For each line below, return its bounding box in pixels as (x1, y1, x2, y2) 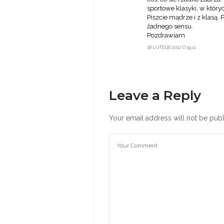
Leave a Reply (109, 87, 201, 104)
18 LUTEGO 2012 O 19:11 (147, 45, 196, 50)
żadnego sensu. (147, 22, 193, 30)
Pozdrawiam (147, 31, 185, 39)
